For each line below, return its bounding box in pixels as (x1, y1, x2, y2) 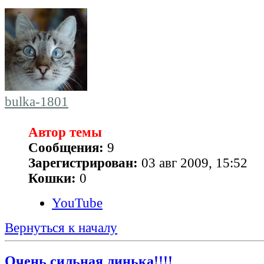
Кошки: (28, 171, 76, 186)
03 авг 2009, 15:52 (138, 156, 247, 171)
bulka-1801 (5, 94, 68, 110)
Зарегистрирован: (28, 156, 138, 171)
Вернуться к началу (5, 220, 117, 236)
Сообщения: (28, 140, 104, 156)
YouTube (52, 196, 103, 211)
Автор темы (28, 125, 102, 140)
